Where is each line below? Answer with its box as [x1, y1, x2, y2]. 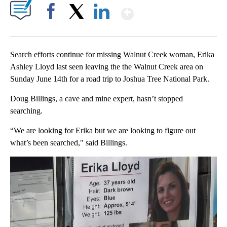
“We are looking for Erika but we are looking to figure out [10, 126, 196, 135]
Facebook [39, 25, 67, 33]
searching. [10, 106, 45, 116]
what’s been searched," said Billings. [10, 138, 131, 147]
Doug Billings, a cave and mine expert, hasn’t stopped [10, 94, 183, 103]
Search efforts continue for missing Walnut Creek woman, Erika [10, 50, 214, 59]
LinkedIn [90, 25, 113, 33]
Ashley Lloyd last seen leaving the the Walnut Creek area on [10, 62, 203, 71]
